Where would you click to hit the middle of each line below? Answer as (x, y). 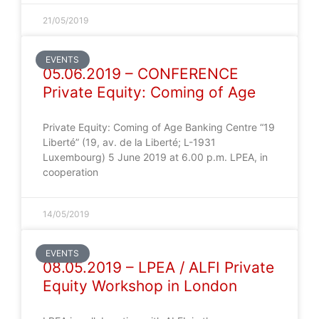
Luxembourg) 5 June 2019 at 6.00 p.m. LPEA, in (155, 157)
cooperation (70, 172)
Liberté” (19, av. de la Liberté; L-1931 (129, 142)
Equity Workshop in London (140, 286)
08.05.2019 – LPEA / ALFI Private (158, 267)
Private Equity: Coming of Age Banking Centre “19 (159, 127)
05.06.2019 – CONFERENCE (141, 74)
